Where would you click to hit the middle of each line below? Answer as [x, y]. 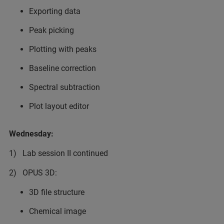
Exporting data [55, 11]
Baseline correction [62, 68]
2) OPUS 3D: [33, 173]
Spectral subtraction [64, 87]
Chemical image [57, 211]
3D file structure [57, 192]
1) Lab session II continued [58, 153]
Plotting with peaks [63, 49]
